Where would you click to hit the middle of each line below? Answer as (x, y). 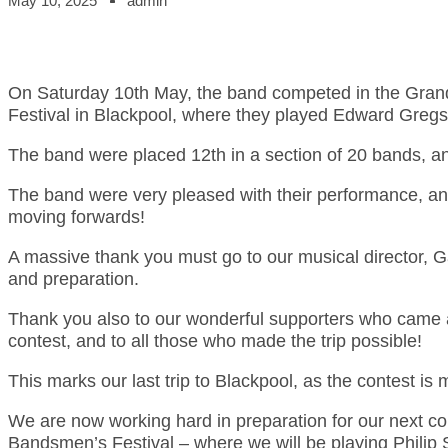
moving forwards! (76, 217)
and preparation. (73, 279)
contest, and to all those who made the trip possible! (215, 341)
